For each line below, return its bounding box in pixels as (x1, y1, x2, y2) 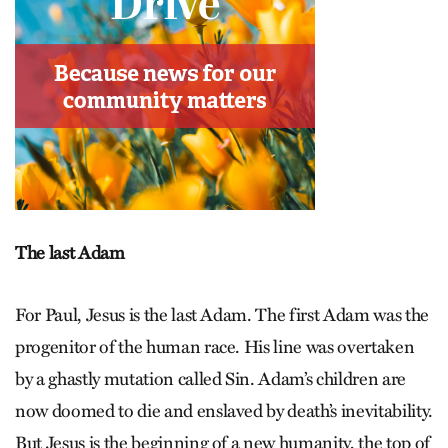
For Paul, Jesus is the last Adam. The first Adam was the (15, 303, 429, 326)
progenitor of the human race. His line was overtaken (15, 335, 415, 358)
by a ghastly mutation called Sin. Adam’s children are (15, 367, 406, 390)
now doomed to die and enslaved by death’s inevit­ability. (15, 399, 433, 422)
